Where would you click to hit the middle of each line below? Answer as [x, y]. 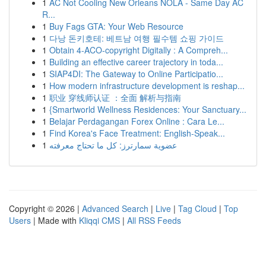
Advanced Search [115, 208]
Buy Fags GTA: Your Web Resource [116, 26]
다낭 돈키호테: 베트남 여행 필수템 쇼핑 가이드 [137, 38]
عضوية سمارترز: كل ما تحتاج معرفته [113, 145]
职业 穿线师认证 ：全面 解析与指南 [115, 97]
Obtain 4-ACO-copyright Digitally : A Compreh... [139, 50]
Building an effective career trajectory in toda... [136, 62]
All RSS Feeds [154, 220]
